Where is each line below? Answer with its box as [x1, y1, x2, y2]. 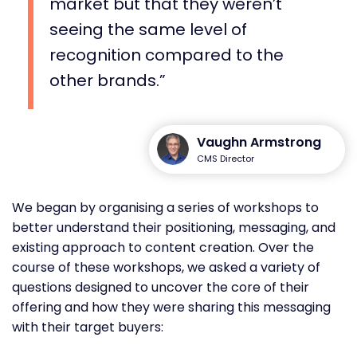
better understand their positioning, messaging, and [12, 218, 335, 237]
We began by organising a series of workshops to [12, 198, 319, 217]
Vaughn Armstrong [197, 132, 321, 151]
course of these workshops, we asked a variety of [12, 257, 320, 277]
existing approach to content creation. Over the [12, 237, 314, 257]
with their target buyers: [12, 317, 163, 336]
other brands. [49, 69, 159, 92]
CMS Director [197, 151, 254, 165]
